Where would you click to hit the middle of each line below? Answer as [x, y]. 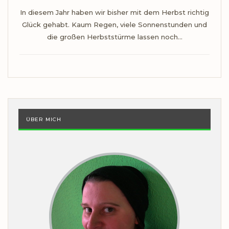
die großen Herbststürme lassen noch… [114, 37]
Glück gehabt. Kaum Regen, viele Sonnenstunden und [114, 25]
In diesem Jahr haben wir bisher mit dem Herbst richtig [114, 13]
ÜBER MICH [44, 120]
